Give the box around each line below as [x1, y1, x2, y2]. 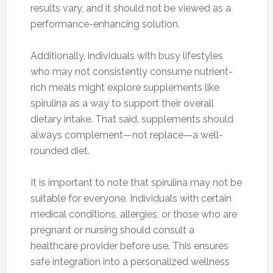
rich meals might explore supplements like [30, 81, 219, 93]
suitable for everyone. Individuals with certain [30, 192, 232, 204]
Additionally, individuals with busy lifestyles [30, 49, 223, 62]
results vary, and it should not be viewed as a [30, 2, 231, 14]
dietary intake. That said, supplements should [30, 113, 233, 125]
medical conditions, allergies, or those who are [30, 208, 237, 220]
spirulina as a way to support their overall [30, 97, 214, 109]
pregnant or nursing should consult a [30, 224, 194, 236]
